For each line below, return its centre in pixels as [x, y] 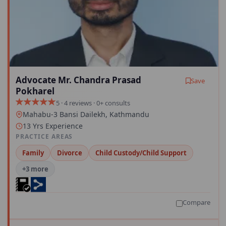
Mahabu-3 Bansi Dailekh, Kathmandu [86, 115]
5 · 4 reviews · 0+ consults [93, 103]
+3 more [35, 169]
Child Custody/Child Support [141, 153]
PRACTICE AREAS [44, 137]
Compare [196, 203]
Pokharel [35, 91]
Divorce [70, 153]
